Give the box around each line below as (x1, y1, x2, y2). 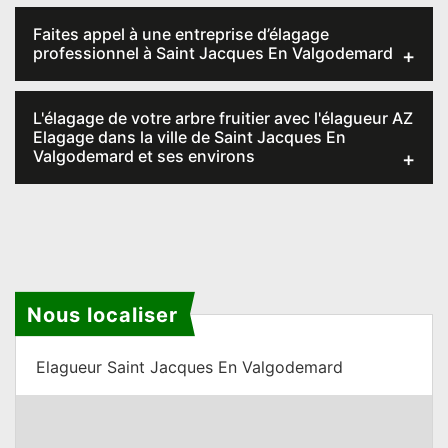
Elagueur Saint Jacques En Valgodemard (36, 357, 343, 377)
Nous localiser (27, 302, 178, 327)
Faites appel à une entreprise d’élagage (33, 24, 329, 44)
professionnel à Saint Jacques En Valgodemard (33, 43, 393, 63)
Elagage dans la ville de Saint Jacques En (33, 127, 346, 147)
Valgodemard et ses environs (33, 146, 255, 166)
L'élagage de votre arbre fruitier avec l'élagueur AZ (33, 108, 413, 128)
